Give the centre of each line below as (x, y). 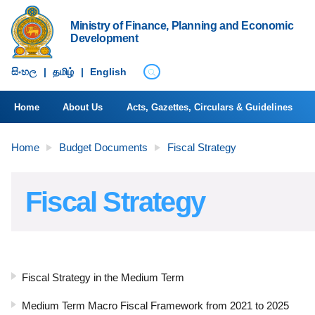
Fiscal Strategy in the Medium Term (103, 277)
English (109, 72)
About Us (83, 107)
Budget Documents (103, 148)
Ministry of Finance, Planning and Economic (182, 25)
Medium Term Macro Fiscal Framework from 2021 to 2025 (155, 306)
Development (104, 38)
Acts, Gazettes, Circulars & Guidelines (209, 107)
